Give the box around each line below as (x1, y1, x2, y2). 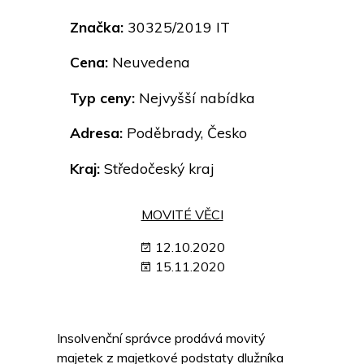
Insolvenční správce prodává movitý (57, 330, 266, 347)
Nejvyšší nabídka (135, 88, 255, 106)
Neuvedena (108, 53, 190, 71)
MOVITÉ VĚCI (141, 206, 223, 223)
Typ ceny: (70, 88, 135, 106)
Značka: (70, 17, 123, 36)
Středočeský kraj (100, 159, 214, 178)
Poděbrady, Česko (123, 123, 247, 142)
